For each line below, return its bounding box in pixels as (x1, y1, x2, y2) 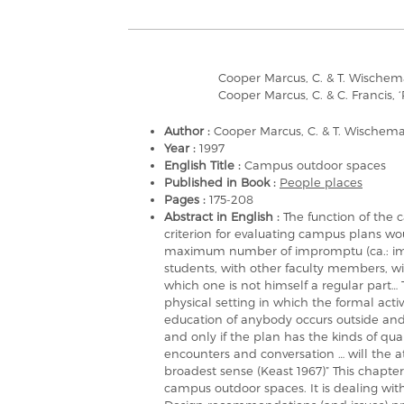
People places (280, 175, 363, 189)
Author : (164, 124, 214, 138)
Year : (164, 141, 199, 155)
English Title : (164, 158, 244, 172)
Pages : (164, 192, 209, 207)
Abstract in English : (164, 209, 283, 224)
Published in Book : (164, 175, 280, 189)
